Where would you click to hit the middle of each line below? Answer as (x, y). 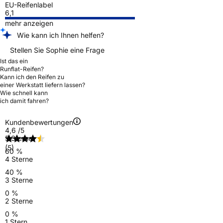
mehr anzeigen (29, 23)
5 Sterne (19, 138)
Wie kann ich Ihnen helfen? (60, 35)
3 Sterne (19, 180)
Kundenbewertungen (39, 122)
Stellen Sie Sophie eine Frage (57, 50)
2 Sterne (19, 201)
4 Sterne (19, 159)
